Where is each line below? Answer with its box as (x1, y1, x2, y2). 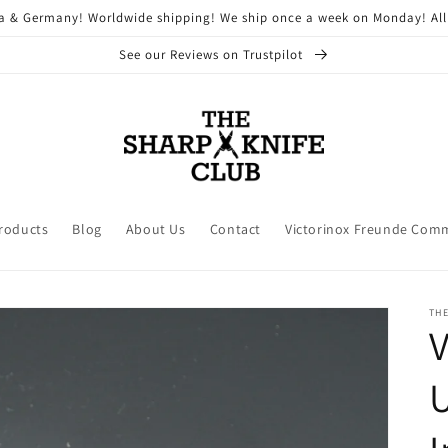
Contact (209, 220, 261, 239)
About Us (125, 220, 186, 239)
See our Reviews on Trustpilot (118, 46, 307, 63)
